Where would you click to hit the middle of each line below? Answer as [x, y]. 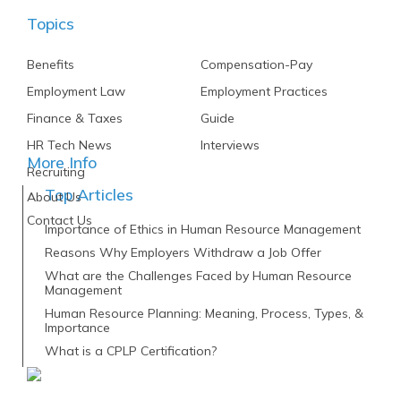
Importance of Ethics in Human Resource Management [202, 230]
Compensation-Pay [256, 65]
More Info [62, 163]
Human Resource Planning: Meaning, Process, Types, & [204, 314]
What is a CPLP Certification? [130, 351]
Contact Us [60, 221]
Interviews [230, 145]
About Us [54, 197]
